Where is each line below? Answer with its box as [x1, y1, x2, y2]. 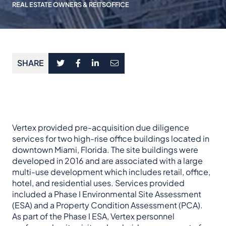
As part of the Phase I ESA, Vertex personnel [12, 210, 175, 221]
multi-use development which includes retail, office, [12, 166, 210, 177]
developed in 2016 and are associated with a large [12, 155, 203, 166]
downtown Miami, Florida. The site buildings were [12, 144, 198, 155]
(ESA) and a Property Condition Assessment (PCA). [12, 199, 203, 210]
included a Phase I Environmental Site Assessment [12, 188, 201, 199]
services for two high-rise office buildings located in [12, 133, 209, 144]
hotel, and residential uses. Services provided [12, 177, 185, 188]
